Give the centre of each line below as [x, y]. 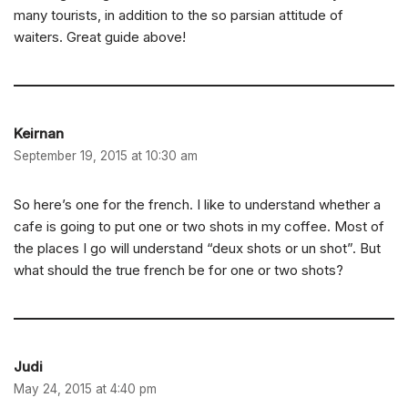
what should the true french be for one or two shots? [178, 270]
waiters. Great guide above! [100, 37]
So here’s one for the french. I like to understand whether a [197, 205]
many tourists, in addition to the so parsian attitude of [178, 15]
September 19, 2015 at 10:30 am [106, 156]
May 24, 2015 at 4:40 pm [85, 389]
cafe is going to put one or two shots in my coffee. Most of [199, 227]
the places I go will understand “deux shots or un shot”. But [197, 249]
